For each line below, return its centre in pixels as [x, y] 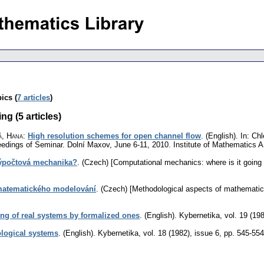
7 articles [34, 97]
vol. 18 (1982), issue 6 [181, 233]
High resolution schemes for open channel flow [114, 136]
